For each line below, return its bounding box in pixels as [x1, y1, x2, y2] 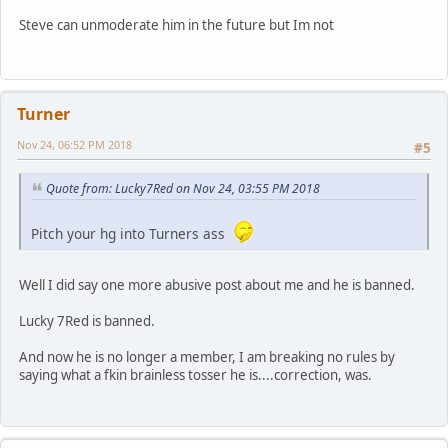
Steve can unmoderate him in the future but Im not [19, 16, 334, 35]
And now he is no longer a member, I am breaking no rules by [19, 348, 395, 367]
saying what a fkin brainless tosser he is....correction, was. [19, 366, 372, 385]
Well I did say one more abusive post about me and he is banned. [19, 276, 415, 295]
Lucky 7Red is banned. [19, 312, 155, 331]
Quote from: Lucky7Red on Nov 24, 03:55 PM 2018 [46, 180, 320, 198]
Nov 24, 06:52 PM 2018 [17, 137, 132, 153]
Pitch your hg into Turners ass [31, 224, 233, 244]
